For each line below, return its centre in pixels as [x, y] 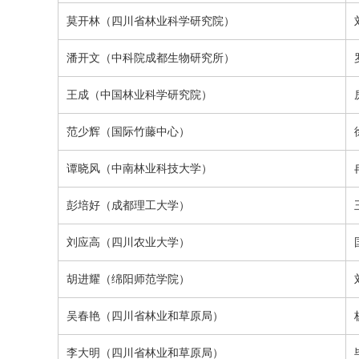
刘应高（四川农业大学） [128, 242]
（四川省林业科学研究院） [167, 21]
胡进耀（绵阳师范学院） [128, 279]
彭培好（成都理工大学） [128, 205]
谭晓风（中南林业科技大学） [139, 168]
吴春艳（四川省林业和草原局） [145, 316]
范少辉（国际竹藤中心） [128, 131]
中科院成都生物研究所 [167, 58]
